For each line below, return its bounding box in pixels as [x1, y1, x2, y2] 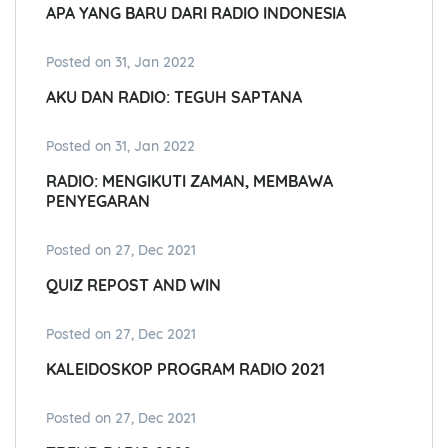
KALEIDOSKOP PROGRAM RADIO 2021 [46, 359, 325, 380]
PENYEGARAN [46, 191, 150, 212]
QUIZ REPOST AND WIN [46, 275, 221, 296]
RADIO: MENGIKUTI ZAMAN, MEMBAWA [46, 171, 333, 192]
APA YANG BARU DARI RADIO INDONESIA [46, 3, 347, 24]
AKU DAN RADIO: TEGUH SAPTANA [46, 87, 302, 108]
